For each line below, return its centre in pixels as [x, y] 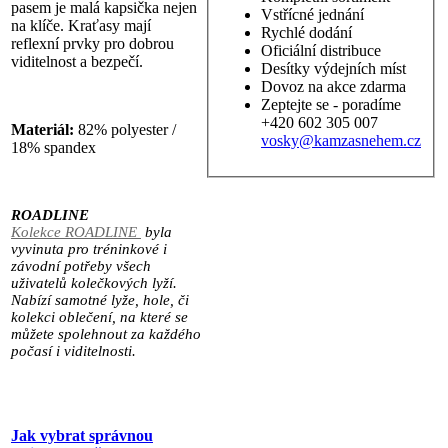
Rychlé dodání [306, 33]
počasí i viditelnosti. [73, 350]
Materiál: [42, 129]
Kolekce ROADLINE [76, 231]
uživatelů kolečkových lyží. [94, 282]
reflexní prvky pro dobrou [92, 43]
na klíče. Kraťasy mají [81, 25]
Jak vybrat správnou [82, 435]
